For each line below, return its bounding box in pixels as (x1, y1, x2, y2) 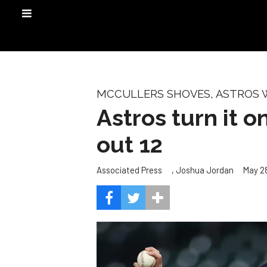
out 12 (97, 131, 163, 158)
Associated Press (97, 164, 162, 176)
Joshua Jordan (176, 164, 234, 176)
